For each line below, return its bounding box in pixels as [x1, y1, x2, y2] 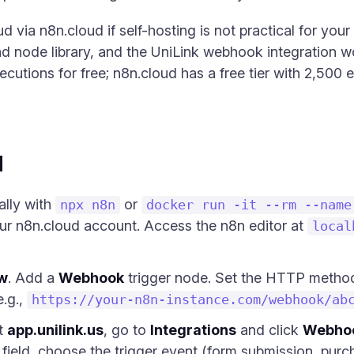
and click [236, 322, 303, 338]
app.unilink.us [7, 322, 104, 338]
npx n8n [60, 198, 115, 213]
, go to [104, 322, 150, 338]
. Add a [8, 269, 58, 286]
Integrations [150, 322, 236, 338]
